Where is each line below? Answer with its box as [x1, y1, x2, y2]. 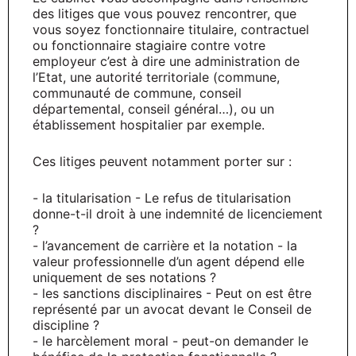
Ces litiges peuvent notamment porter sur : [33, 153, 292, 169]
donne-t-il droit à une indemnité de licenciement [33, 205, 323, 222]
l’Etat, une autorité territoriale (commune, [33, 68, 280, 85]
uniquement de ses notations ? [33, 269, 216, 285]
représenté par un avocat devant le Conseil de [33, 300, 311, 317]
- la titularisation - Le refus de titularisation [33, 189, 291, 206]
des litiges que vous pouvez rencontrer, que [33, 5, 296, 21]
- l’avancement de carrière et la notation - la [33, 237, 297, 253]
